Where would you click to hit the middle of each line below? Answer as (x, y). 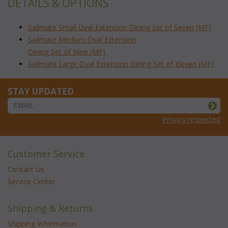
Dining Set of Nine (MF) (67, 52)
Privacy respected (191, 120)
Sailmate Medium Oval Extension (82, 40)
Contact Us (26, 169)
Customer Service (46, 154)
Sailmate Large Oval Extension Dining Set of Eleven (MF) (121, 64)
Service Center (31, 182)
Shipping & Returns (50, 208)
